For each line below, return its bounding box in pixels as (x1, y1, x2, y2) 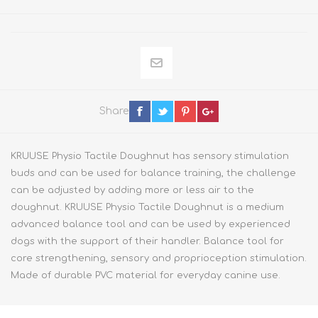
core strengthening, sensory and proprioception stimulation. (11, 253, 307, 263)
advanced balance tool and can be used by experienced (11, 219, 290, 229)
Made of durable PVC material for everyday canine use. (11, 270, 280, 280)
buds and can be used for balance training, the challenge (11, 168, 296, 178)
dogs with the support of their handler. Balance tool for (11, 236, 284, 246)
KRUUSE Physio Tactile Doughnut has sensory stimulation (11, 150, 289, 161)
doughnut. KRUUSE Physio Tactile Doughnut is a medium (11, 202, 284, 212)
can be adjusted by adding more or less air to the (11, 185, 254, 195)
